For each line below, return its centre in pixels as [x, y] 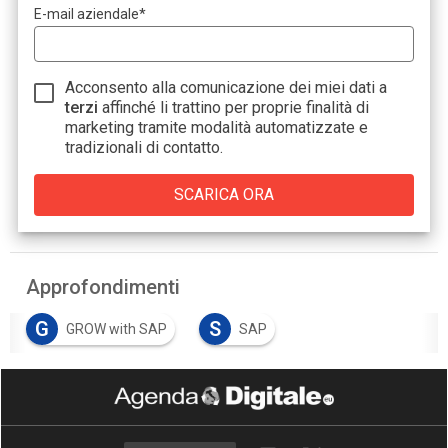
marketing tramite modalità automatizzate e [217, 127]
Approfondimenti [103, 286]
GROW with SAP [117, 328]
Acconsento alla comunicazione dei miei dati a [226, 87]
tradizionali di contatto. [144, 147]
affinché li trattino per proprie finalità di [234, 107]
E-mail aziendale [87, 13]
